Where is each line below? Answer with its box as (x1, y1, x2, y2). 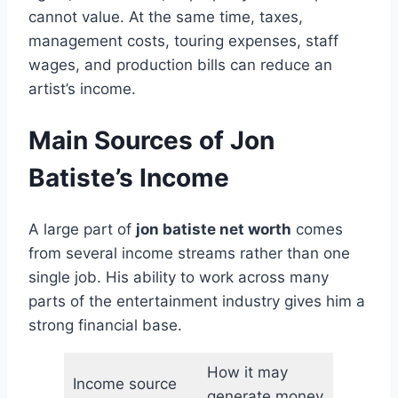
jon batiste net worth (136, 219, 291, 238)
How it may (206, 362, 288, 381)
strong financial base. (28, 315, 182, 334)
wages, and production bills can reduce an (28, 56, 332, 75)
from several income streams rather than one (28, 243, 350, 262)
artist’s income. (28, 80, 136, 99)
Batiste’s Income (28, 163, 229, 194)
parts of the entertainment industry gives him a (28, 291, 365, 310)
